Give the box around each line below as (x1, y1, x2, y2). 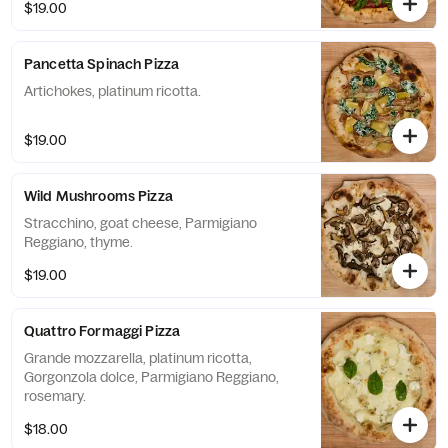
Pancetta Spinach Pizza (24, 55, 180, 73)
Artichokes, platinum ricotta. (24, 82, 201, 100)
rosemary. (24, 387, 86, 405)
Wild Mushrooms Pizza (24, 187, 173, 205)
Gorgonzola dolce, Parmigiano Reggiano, (24, 368, 279, 386)
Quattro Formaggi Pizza (24, 322, 181, 340)
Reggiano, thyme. (24, 233, 133, 251)
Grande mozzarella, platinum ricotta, (24, 349, 252, 367)
